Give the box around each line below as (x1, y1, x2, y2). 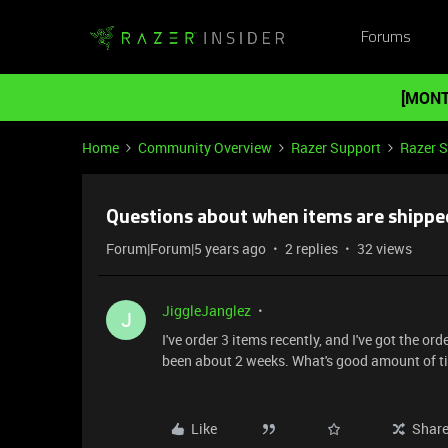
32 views (357, 239, 412, 258)
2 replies (285, 239, 338, 258)
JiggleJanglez (162, 301, 251, 320)
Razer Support (291, 138, 381, 157)
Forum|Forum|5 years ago (106, 239, 266, 258)
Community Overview (138, 138, 272, 157)
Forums (360, 29, 411, 46)
